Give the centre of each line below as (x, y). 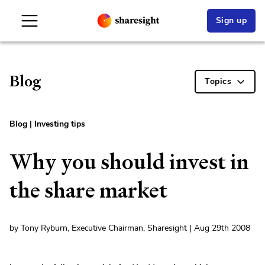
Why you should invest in (129, 162)
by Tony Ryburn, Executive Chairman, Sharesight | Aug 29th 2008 (130, 228)
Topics (218, 81)
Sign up (231, 20)
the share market (88, 190)
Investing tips (60, 124)
